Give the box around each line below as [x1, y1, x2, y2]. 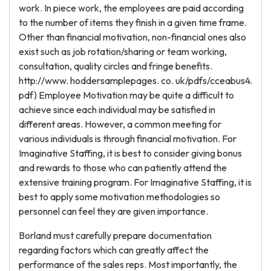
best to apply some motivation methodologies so [19, 191, 220, 203]
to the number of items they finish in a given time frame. [19, 16, 247, 28]
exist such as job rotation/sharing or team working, [19, 45, 227, 57]
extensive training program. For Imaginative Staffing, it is [19, 176, 252, 188]
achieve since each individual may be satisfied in [19, 103, 215, 116]
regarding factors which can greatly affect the [19, 244, 209, 256]
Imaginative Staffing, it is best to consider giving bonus [19, 147, 242, 159]
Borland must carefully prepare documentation [19, 229, 212, 241]
